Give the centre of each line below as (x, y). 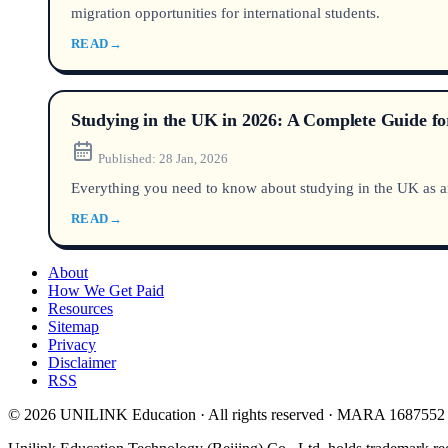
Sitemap (73, 327)
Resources (80, 309)
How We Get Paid (106, 291)
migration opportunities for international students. (225, 13)
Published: (126, 158)
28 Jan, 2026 (193, 158)
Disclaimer (82, 363)
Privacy (72, 345)
